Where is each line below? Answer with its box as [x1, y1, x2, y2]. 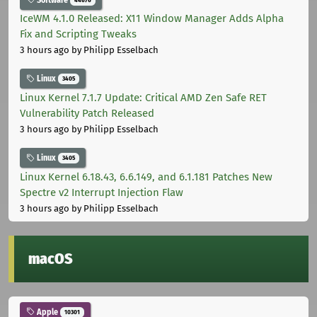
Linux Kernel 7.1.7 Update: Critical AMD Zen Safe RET [20, 91, 267, 105]
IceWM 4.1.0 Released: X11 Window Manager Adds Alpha [20, 12, 284, 25]
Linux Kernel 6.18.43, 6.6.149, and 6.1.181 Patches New [20, 170, 272, 183]
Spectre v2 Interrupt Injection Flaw [20, 185, 183, 199]
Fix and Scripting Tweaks [20, 28, 137, 41]
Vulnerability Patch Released [20, 107, 154, 120]
